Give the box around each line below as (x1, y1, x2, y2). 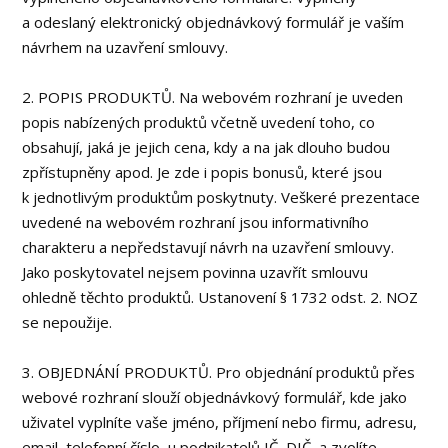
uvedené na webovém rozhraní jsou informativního (22, 212, 370, 232)
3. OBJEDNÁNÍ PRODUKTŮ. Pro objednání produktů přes (22, 362, 416, 382)
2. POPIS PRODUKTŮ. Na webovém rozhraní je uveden (22, 87, 404, 107)
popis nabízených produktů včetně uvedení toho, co (22, 112, 376, 132)
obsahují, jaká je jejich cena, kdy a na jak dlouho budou (22, 137, 391, 157)
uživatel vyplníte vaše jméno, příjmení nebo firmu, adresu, (22, 412, 418, 432)
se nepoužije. (22, 312, 113, 332)
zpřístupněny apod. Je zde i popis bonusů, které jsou (22, 162, 383, 182)
